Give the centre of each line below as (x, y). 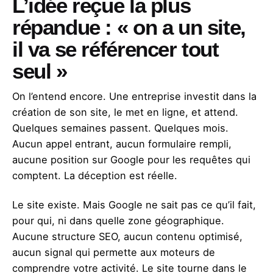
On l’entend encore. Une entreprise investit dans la (134, 97)
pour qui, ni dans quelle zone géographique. (118, 221)
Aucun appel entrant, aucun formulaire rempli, (122, 144)
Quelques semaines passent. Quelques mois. (120, 128)
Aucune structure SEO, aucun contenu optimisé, (127, 237)
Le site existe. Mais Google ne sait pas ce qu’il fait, (134, 205)
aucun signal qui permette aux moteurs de (114, 253)
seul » (40, 72)
